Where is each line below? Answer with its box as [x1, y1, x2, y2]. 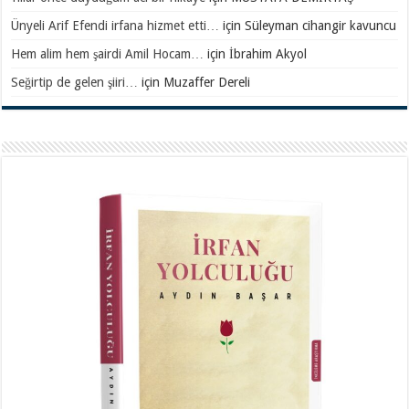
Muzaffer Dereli [163, 74, 251, 89]
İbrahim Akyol [229, 46, 308, 61]
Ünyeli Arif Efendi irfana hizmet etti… [11, 17, 220, 33]
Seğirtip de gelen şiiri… [11, 74, 139, 89]
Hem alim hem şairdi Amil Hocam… [11, 46, 204, 61]
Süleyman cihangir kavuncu [245, 17, 397, 33]
